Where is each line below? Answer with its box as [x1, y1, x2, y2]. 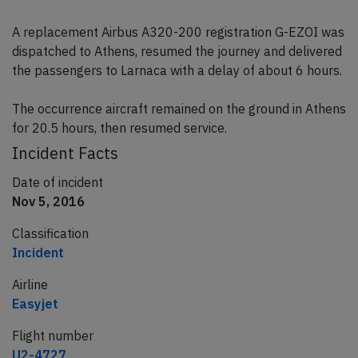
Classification [12, 225, 89, 242]
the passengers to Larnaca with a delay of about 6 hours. [12, 62, 342, 79]
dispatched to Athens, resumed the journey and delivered [12, 43, 342, 60]
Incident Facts [12, 142, 118, 165]
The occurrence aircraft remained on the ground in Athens [12, 101, 346, 117]
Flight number [12, 328, 93, 344]
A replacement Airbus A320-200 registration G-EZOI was [12, 24, 344, 41]
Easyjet [12, 296, 58, 312]
